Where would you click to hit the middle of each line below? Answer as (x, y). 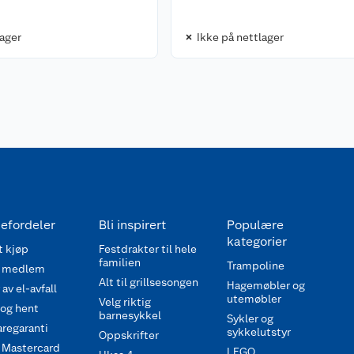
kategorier (256, 241)
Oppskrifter (129, 335)
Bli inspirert (132, 225)
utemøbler (254, 299)
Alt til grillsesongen (149, 282)
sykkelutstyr (258, 332)
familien (120, 262)
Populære (255, 225)
